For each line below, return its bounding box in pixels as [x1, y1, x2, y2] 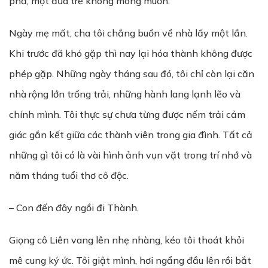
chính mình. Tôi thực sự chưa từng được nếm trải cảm [9, 108, 245, 120]
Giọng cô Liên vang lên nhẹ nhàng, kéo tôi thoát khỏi [9, 234, 244, 246]
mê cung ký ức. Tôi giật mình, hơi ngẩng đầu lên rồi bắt [9, 254, 251, 266]
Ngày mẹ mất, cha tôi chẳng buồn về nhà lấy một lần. [9, 27, 248, 39]
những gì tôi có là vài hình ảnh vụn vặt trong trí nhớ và [9, 149, 252, 161]
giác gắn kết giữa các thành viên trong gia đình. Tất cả [9, 129, 252, 141]
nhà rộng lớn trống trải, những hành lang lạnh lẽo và [9, 88, 240, 100]
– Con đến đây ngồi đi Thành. [9, 202, 139, 214]
